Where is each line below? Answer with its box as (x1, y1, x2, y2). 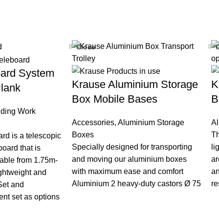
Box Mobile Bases (72, 93, 157, 106)
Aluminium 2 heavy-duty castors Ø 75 (72, 179, 201, 188)
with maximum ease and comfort (72, 167, 183, 176)
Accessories (72, 118, 114, 127)
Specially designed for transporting (72, 143, 192, 152)
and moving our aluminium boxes (72, 155, 187, 164)
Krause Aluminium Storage (72, 78, 198, 91)
